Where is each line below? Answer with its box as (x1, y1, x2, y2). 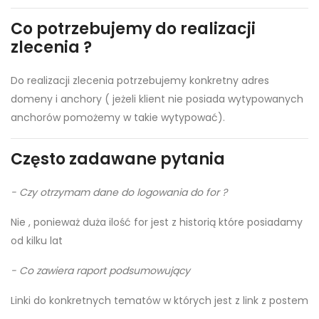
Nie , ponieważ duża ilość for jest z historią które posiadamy (11, 215, 303, 230)
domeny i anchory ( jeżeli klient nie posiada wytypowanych (11, 92, 303, 107)
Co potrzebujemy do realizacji (11, 18, 256, 41)
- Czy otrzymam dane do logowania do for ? (11, 185, 227, 200)
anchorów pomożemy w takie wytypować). (11, 110, 225, 125)
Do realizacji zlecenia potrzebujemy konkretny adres (11, 73, 269, 88)
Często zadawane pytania (11, 148, 225, 171)
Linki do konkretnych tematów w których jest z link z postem (11, 293, 308, 308)
